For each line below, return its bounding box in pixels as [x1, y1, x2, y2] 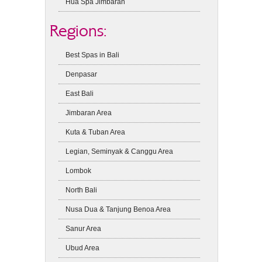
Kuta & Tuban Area [65, 127, 126, 136]
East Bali [65, 89, 94, 98]
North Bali [65, 185, 98, 194]
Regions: [50, 21, 108, 40]
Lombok [65, 166, 92, 175]
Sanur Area [65, 224, 102, 233]
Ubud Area [65, 243, 100, 252]
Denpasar [65, 70, 98, 78]
